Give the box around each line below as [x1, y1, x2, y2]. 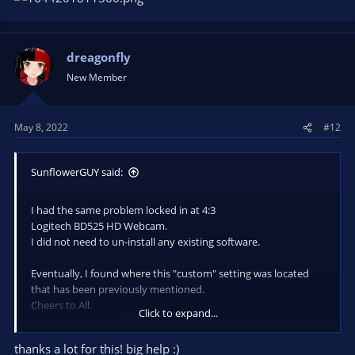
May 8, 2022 [14, 120, 68, 134]
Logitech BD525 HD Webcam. [31, 219, 167, 233]
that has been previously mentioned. [31, 282, 204, 296]
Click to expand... [139, 306, 218, 320]
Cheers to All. [31, 298, 92, 312]
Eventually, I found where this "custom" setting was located [31, 266, 309, 281]
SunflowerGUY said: [31, 165, 123, 179]
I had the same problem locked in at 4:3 [31, 203, 216, 217]
